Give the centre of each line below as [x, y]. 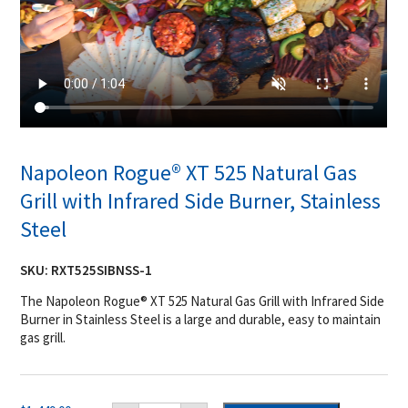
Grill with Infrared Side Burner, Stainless [201, 201]
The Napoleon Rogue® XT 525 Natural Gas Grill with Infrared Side [203, 301]
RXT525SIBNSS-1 [102, 270]
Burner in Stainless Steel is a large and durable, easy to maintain [201, 320]
